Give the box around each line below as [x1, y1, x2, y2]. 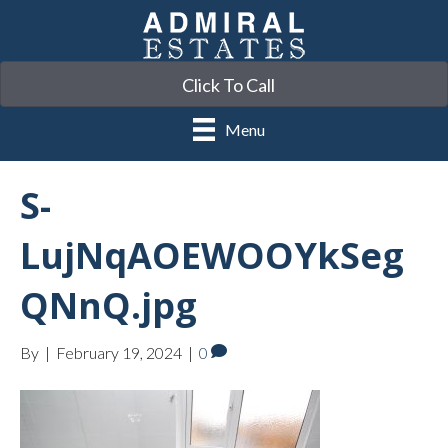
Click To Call [181, 74, 275, 97]
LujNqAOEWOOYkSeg [20, 230, 404, 280]
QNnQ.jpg [20, 280, 197, 330]
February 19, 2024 [56, 342, 182, 362]
